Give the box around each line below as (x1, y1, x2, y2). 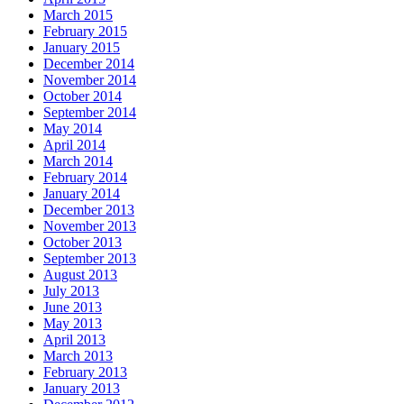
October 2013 (43, 234, 122, 250)
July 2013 (43, 282, 99, 298)
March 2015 (43, 6, 113, 23)
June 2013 (43, 298, 102, 315)
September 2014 (43, 104, 136, 120)
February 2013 (43, 363, 127, 380)
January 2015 (43, 39, 120, 55)
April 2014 (43, 136, 106, 152)
